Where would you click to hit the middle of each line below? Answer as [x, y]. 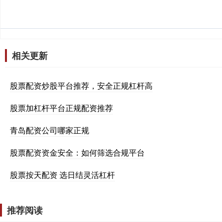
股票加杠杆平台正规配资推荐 [61, 108]
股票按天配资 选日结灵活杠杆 [62, 174]
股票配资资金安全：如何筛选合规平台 [77, 152]
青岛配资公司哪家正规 [50, 130]
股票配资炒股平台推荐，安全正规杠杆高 [81, 85]
